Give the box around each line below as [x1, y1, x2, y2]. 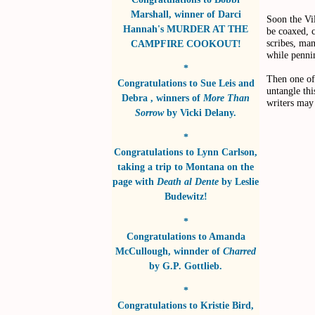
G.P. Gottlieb [162, 259, 219, 271]
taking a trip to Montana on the [117, 161, 254, 173]
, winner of [168, 8, 218, 20]
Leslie [235, 176, 259, 188]
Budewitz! [164, 191, 207, 202]
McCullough [115, 245, 168, 257]
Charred [223, 245, 256, 257]
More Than [203, 91, 250, 103]
